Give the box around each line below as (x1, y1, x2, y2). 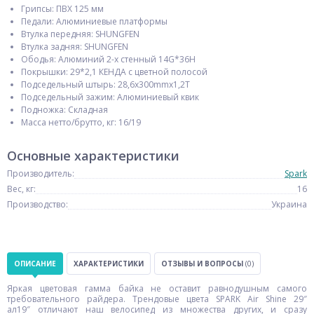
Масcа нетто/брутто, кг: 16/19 (21, 116, 141, 128)
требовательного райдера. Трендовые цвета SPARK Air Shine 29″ (7, 293, 307, 305)
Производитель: (7, 168, 74, 179)
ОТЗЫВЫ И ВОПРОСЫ (161, 259, 245, 268)
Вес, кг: (7, 183, 36, 195)
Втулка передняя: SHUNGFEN (21, 28, 139, 40)
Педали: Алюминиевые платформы (21, 15, 168, 27)
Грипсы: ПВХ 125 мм (21, 3, 104, 15)
